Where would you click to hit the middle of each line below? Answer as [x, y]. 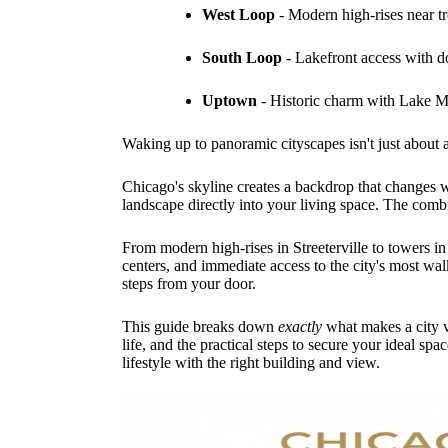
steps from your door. [189, 284]
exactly [300, 327]
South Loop [242, 58]
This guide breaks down [200, 327]
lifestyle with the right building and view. [251, 363]
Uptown [229, 101]
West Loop [238, 15]
